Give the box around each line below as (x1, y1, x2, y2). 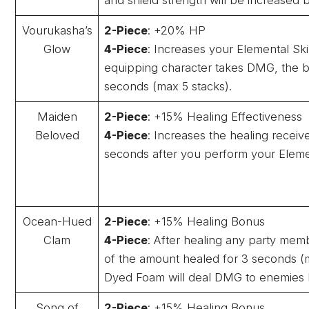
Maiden (37, 109, 77, 123)
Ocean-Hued (22, 214, 92, 228)
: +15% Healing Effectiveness (148, 109, 303, 123)
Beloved (34, 128, 79, 142)
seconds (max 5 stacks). (104, 79, 232, 93)
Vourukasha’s (21, 23, 92, 37)
